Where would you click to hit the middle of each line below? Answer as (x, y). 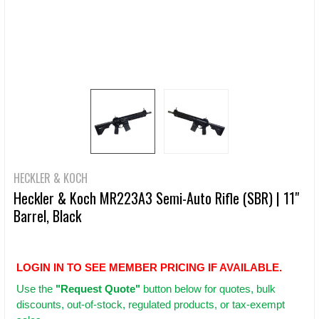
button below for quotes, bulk (208, 289)
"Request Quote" (98, 289)
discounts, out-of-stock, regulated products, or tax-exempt (151, 305)
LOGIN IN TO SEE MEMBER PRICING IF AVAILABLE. (149, 268)
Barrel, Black (47, 216)
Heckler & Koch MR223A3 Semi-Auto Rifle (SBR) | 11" (156, 198)
